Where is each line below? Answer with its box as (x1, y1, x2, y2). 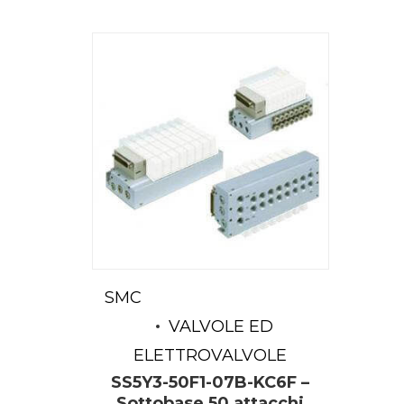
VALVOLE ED (169, 316, 274, 336)
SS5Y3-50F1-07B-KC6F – (111, 372, 310, 393)
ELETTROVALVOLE (133, 344, 288, 365)
